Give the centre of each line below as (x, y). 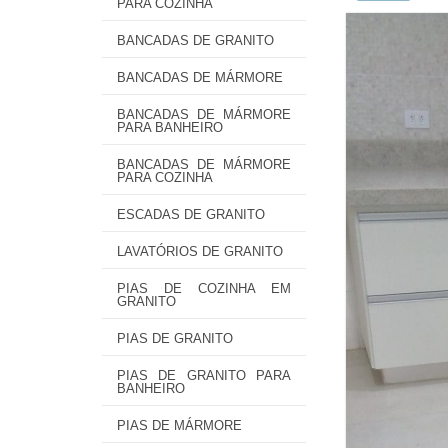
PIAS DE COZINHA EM (204, 288)
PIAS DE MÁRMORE (179, 425)
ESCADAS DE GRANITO (191, 214)
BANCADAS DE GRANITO (195, 40)
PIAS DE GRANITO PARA (204, 375)
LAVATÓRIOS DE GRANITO (200, 251)
